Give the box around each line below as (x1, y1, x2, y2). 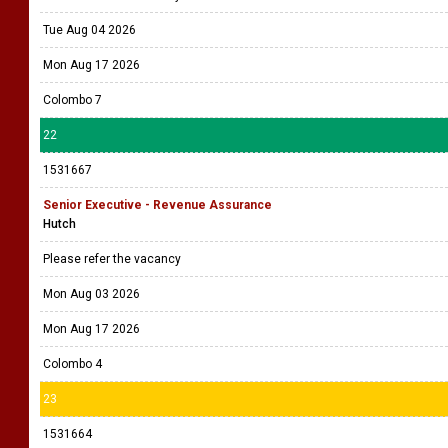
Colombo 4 (43, 357, 102, 371)
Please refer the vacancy (43, 252, 184, 266)
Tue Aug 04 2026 (43, 23, 136, 37)
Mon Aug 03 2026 (43, 287, 140, 301)
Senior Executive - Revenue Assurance (43, 198, 272, 212)
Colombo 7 (43, 93, 102, 107)
